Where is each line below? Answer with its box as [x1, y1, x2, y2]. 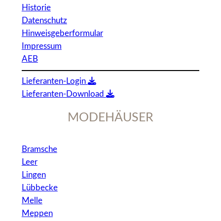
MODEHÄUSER [68, 111, 153, 124]
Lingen [21, 170, 46, 179]
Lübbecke [21, 183, 58, 192]
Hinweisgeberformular [21, 29, 103, 38]
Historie [21, 3, 51, 12]
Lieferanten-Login [21, 76, 88, 85]
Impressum [21, 42, 62, 51]
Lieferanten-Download [21, 89, 106, 98]
